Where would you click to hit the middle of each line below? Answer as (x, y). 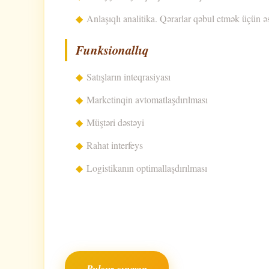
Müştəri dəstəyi (115, 122)
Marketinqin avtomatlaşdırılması (147, 100)
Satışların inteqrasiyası (128, 77)
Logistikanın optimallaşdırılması (147, 168)
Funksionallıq (112, 50)
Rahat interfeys (115, 145)
